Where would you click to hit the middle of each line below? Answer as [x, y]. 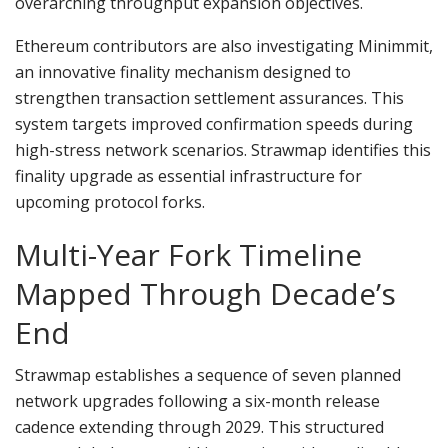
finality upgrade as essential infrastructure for [188, 176]
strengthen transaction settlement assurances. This [209, 98]
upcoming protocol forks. [110, 202]
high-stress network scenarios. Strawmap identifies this [223, 150]
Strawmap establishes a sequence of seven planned [208, 375]
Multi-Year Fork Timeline [188, 255]
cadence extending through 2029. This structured [199, 427]
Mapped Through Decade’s [205, 294]
